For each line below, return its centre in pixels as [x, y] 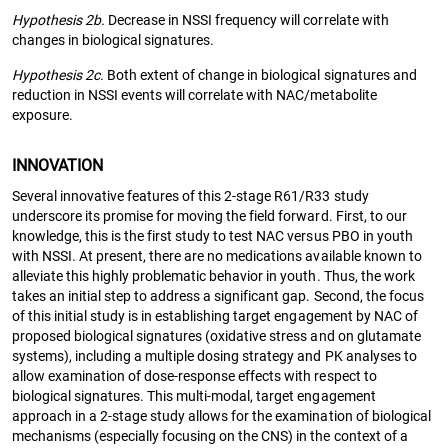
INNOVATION [58, 165]
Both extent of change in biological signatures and [260, 74]
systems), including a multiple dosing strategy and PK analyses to [214, 355]
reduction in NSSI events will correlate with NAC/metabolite [194, 94]
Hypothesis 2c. [58, 74]
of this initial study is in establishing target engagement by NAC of [215, 315]
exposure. [43, 114]
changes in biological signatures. [113, 39]
